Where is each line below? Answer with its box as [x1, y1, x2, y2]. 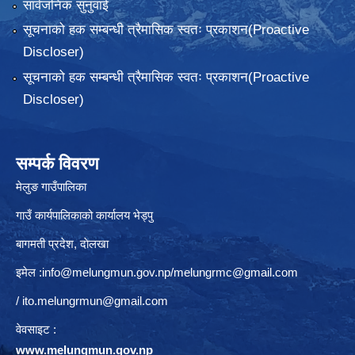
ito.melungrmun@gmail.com [22, 293, 168, 307]
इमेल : [16, 265, 42, 279]
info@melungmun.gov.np [42, 265, 170, 279]
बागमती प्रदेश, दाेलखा [16, 236, 109, 250]
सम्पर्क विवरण [16, 153, 98, 174]
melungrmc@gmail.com [174, 265, 298, 279]
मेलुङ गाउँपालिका [16, 179, 86, 193]
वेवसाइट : [16, 322, 56, 336]
